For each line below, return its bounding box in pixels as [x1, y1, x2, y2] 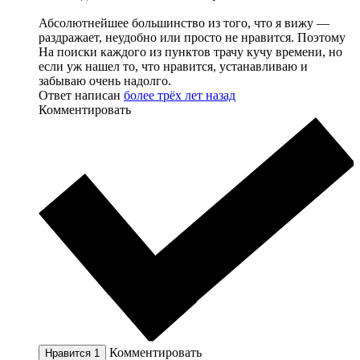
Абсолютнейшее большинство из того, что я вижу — [39, 15, 329, 30]
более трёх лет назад [124, 88, 235, 102]
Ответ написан [39, 88, 124, 102]
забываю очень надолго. [39, 73, 171, 88]
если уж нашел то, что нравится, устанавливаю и [39, 59, 308, 73]
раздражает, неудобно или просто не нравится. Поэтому [39, 30, 346, 44]
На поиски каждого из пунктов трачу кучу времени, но [39, 44, 342, 59]
